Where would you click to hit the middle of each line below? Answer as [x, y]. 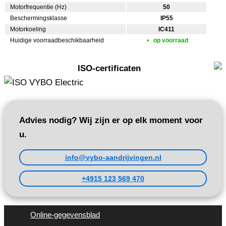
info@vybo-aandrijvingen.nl [113, 158]
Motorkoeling [28, 30]
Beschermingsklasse [39, 18]
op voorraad [171, 41]
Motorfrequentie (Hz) [38, 7]
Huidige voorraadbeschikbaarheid [57, 41]
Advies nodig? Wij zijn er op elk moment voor [111, 121]
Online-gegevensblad [65, 215]
